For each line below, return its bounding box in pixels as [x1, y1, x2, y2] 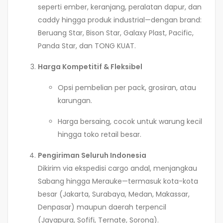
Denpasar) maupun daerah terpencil [38, 202, 166, 213]
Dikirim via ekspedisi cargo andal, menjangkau [38, 163, 197, 174]
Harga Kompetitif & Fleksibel [38, 62, 142, 72]
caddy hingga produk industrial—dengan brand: [38, 15, 202, 25]
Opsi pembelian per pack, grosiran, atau [58, 83, 196, 93]
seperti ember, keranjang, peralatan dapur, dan [38, 2, 202, 12]
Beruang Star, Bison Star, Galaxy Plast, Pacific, [38, 28, 194, 38]
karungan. [58, 96, 92, 106]
